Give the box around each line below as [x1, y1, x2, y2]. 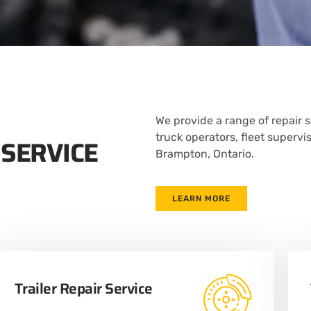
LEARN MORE [172, 194, 230, 204]
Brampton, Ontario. [155, 146, 254, 160]
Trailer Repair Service [14, 277, 153, 301]
